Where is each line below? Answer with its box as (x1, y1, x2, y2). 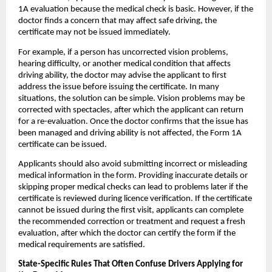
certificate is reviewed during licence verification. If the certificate (18, 194, 252, 203)
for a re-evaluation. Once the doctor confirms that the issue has (18, 117, 248, 126)
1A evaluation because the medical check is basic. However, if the (18, 5, 253, 15)
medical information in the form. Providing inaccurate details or (18, 171, 248, 180)
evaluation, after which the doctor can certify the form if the (18, 228, 236, 238)
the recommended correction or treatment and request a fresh (18, 217, 245, 226)
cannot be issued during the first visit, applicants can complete (18, 205, 243, 215)
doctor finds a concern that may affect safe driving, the (18, 16, 217, 26)
